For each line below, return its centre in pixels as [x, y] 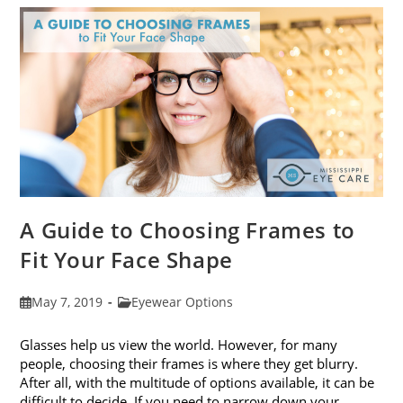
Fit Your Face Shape [126, 260]
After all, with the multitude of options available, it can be [197, 383]
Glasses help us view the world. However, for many [179, 345]
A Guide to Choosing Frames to [188, 230]
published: [52, 320]
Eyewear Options [183, 302]
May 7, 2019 [67, 302]
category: [144, 320]
